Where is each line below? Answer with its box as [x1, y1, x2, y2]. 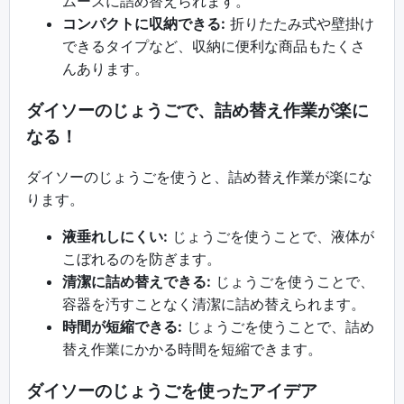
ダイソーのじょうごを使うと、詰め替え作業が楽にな [26, 168, 372, 187]
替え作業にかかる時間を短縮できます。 [62, 340, 322, 359]
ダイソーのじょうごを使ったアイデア [26, 381, 317, 402]
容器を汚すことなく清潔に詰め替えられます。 [62, 295, 365, 314]
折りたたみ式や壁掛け [225, 14, 374, 32]
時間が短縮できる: [62, 317, 182, 336]
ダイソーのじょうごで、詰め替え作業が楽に [26, 99, 369, 121]
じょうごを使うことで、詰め [182, 317, 374, 336]
